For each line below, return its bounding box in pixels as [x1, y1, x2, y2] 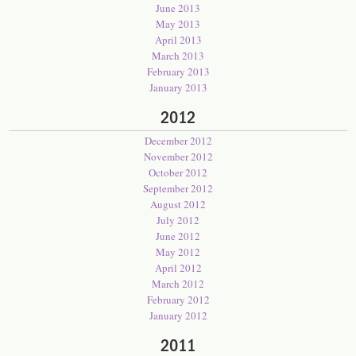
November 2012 [143, 149, 213, 164]
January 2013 [149, 80, 207, 95]
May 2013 [156, 17, 200, 31]
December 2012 [144, 133, 212, 148]
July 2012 [157, 213, 199, 227]
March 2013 [152, 48, 204, 63]
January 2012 [149, 308, 207, 323]
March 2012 [152, 277, 204, 291]
